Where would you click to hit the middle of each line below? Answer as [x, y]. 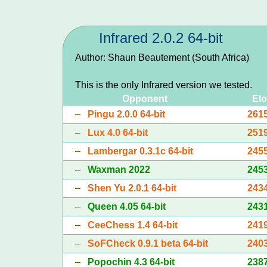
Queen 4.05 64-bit [126, 206]
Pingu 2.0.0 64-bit [126, 114]
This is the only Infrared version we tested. [163, 85]
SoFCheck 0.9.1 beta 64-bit [148, 243]
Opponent [145, 98]
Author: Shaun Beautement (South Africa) [162, 57]
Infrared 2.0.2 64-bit [161, 38]
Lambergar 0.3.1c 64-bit [140, 151]
